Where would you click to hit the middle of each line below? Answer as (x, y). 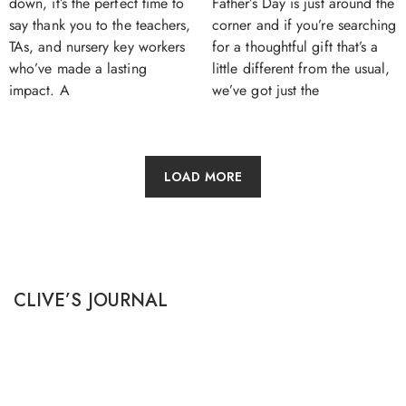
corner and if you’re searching (304, 24)
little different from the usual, (301, 68)
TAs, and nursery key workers (97, 46)
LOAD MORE (203, 176)
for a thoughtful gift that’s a (295, 46)
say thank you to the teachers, (100, 24)
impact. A (39, 90)
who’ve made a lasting (78, 68)
